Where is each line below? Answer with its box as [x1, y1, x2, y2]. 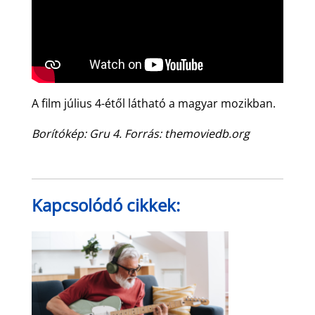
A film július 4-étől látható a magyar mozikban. [31, 95, 276, 111]
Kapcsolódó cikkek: [31, 193, 180, 217]
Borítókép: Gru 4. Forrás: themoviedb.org [31, 125, 250, 141]
